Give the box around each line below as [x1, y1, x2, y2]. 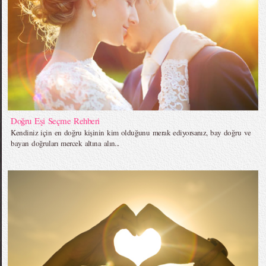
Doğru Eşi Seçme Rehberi [11, 114, 100, 126]
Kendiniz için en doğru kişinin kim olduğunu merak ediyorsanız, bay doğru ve [11, 126, 251, 138]
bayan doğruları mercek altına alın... [11, 137, 119, 148]
